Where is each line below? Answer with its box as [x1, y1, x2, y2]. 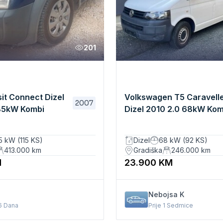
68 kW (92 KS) [159, 136, 208, 144]
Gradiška [133, 146, 163, 154]
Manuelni [124, 115, 161, 126]
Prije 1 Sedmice [148, 202, 194, 209]
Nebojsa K [148, 190, 185, 199]
